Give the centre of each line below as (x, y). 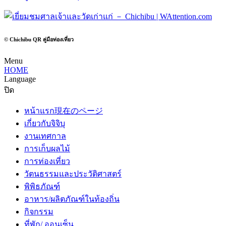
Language (20, 79)
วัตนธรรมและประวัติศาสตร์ (73, 174)
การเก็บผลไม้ (47, 149)
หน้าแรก (39, 111)
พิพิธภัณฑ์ (42, 187)
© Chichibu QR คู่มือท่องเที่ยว (39, 40)
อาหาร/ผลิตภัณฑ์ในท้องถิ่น (72, 199)
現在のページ (79, 111)
